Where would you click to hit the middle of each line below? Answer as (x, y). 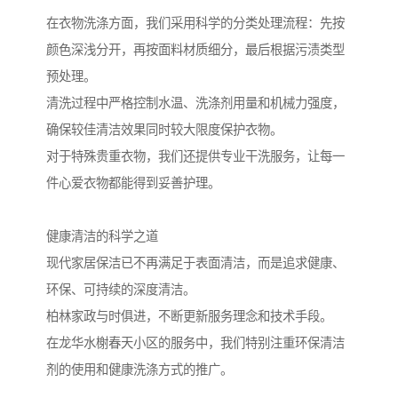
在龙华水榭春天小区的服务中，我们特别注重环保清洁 (195, 343)
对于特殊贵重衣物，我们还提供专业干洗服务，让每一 (195, 157)
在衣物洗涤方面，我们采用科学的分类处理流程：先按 (195, 24)
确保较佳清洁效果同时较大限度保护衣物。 (164, 130)
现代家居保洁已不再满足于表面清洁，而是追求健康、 (195, 263)
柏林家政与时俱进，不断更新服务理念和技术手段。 (189, 317)
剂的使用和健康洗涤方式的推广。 (139, 370)
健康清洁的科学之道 (102, 237)
